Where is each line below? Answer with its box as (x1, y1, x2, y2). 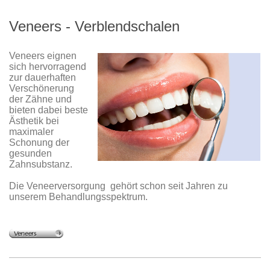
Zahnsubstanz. (9, 159, 72, 170)
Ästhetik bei (9, 116, 59, 127)
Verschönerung (9, 83, 74, 94)
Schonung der (9, 137, 69, 148)
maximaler (9, 127, 54, 137)
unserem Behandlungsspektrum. (9, 192, 148, 202)
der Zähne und (9, 94, 72, 105)
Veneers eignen (9, 51, 77, 61)
